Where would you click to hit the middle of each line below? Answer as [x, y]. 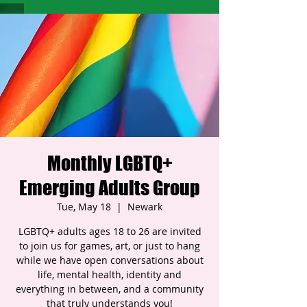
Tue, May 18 [84, 207]
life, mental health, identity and [110, 274]
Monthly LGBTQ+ [110, 163]
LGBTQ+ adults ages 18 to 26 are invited [110, 231]
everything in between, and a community [110, 289]
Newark [145, 207]
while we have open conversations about [110, 260]
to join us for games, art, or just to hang [110, 246]
